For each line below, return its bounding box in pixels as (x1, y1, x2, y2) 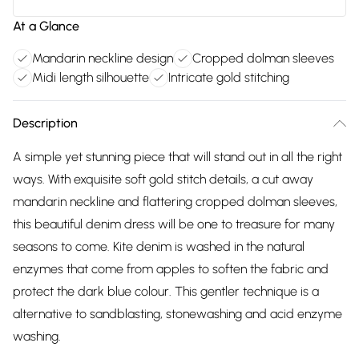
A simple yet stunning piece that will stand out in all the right (13, 149, 342, 164)
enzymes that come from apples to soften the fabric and (13, 261, 329, 276)
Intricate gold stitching (168, 70, 289, 85)
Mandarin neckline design (32, 50, 173, 66)
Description (13, 115, 78, 131)
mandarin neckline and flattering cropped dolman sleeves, (13, 194, 337, 209)
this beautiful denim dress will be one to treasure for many (13, 216, 335, 232)
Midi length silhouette (32, 70, 149, 85)
